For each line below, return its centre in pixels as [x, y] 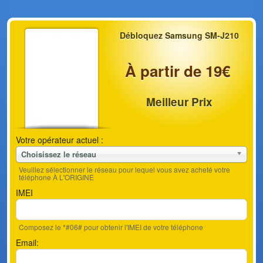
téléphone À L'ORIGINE [56, 177]
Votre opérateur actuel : [60, 140]
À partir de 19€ [178, 71]
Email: [27, 242]
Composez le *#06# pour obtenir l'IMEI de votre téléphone [111, 227]
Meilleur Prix [179, 102]
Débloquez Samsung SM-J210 [179, 35]
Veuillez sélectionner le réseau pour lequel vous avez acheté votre [124, 169]
